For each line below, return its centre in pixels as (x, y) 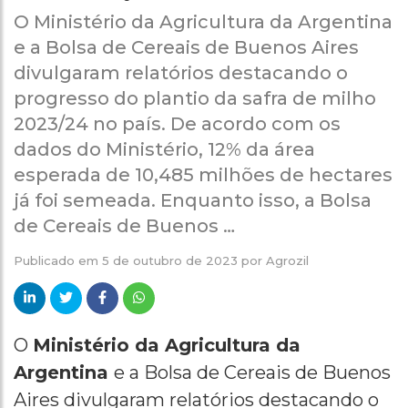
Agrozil (287, 260)
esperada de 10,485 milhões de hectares (203, 174)
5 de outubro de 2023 (170, 260)
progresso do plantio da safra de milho (195, 98)
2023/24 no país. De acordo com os (177, 123)
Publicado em (58, 260)
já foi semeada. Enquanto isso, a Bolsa (193, 200)
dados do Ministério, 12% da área (164, 149)
